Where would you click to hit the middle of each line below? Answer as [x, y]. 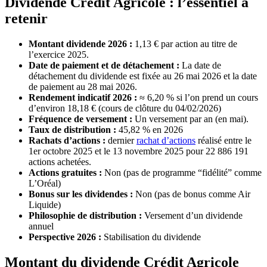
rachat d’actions [166, 140]
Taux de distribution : [74, 129]
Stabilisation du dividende [151, 237]
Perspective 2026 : [65, 237]
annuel [41, 226]
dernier [121, 140]
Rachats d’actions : [68, 140]
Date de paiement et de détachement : [104, 65]
